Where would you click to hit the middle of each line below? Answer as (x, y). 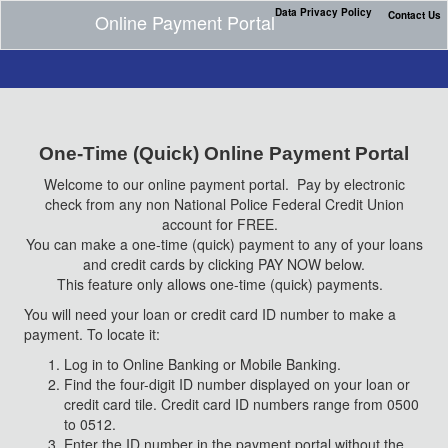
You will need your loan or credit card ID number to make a (210, 314)
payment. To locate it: (92, 334)
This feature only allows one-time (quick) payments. (224, 284)
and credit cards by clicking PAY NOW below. (224, 264)
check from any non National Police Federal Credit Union (224, 204)
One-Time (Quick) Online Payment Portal (224, 153)
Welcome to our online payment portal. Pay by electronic (224, 184)
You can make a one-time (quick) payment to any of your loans (224, 244)
